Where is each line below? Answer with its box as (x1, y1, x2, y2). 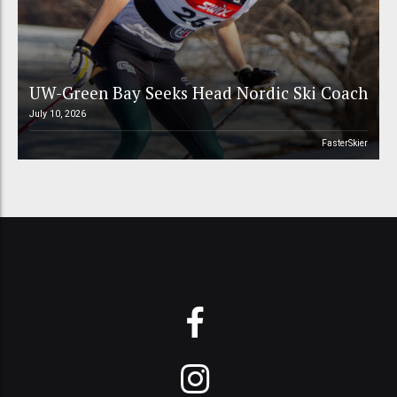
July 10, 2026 (28, 108, 86, 121)
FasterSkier (322, 138, 369, 149)
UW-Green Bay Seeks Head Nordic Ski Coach (28, 82, 368, 105)
